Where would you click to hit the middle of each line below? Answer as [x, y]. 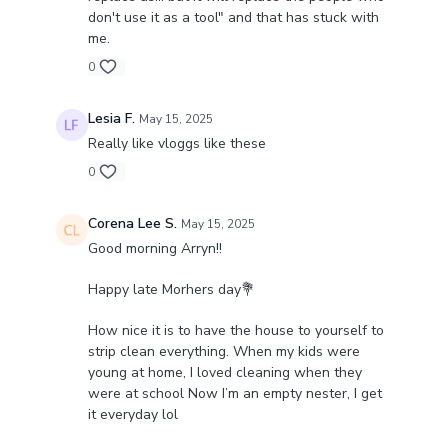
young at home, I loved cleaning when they [224, 373]
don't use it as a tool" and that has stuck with [233, 18]
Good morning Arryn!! [154, 249]
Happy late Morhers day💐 [171, 290]
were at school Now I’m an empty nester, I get [234, 394]
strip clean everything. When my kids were [223, 352]
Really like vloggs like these [178, 144]
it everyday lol [132, 415]
